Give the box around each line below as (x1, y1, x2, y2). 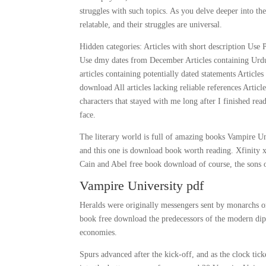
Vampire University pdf (80, 178, 204, 193)
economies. (80, 228, 118, 237)
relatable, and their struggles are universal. (80, 20, 223, 29)
